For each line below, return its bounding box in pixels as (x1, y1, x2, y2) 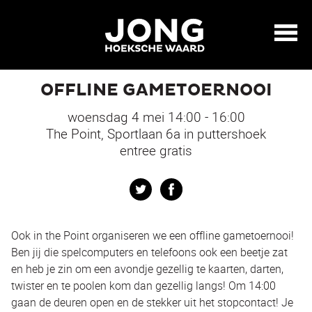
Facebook (182, 179, 231, 194)
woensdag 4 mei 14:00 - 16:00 (67, 108, 245, 126)
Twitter (152, 179, 186, 194)
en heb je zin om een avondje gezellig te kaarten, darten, (11, 261, 283, 276)
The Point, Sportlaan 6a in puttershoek (46, 125, 266, 143)
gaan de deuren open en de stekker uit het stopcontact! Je (11, 295, 293, 310)
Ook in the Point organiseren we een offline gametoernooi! (11, 228, 294, 243)
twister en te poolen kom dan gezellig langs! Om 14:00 (11, 278, 276, 293)
